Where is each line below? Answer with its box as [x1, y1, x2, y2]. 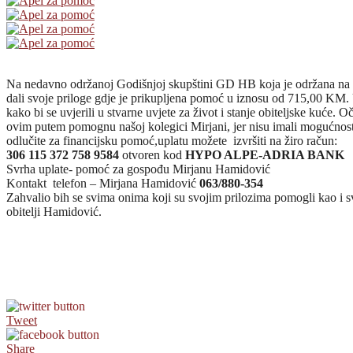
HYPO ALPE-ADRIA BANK [185, 148, 347, 162]
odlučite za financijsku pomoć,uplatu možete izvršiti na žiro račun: [6, 134, 337, 148]
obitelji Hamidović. [6, 205, 102, 219]
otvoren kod [119, 148, 185, 162]
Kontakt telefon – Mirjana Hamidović [6, 176, 199, 191]
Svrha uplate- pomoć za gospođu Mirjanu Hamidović [6, 162, 270, 176]
